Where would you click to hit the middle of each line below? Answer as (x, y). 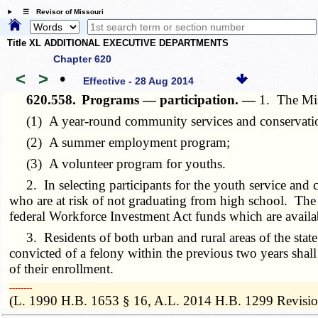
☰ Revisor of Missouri (59, 12)
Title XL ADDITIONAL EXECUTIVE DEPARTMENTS (118, 43)
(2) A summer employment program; (120, 142)
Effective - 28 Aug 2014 (139, 81)
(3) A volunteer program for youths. (118, 163)
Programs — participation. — (171, 99)
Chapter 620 (82, 59)
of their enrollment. (62, 268)
